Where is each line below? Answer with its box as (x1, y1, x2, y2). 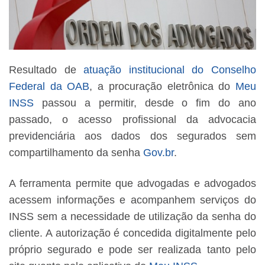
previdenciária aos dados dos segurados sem (9, 130, 256, 143)
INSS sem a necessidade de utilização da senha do (9, 211, 256, 223)
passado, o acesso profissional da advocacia (9, 114, 256, 126)
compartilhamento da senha (9, 147, 143, 159)
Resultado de (9, 64, 84, 76)
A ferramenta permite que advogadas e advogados (9, 177, 256, 190)
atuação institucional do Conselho (83, 64, 257, 76)
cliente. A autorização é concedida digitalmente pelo (9, 227, 256, 240)
